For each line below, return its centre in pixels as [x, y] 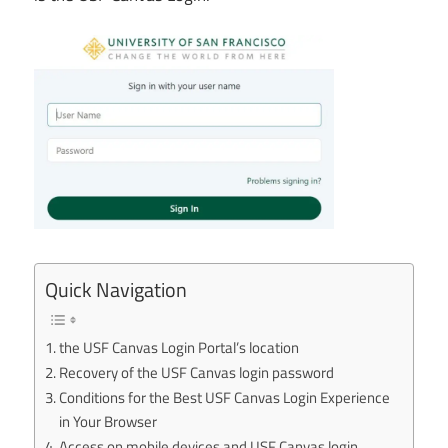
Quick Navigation [116, 290]
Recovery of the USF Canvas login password [197, 372]
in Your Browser [108, 421]
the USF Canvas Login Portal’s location [179, 347]
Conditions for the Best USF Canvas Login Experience [225, 397]
